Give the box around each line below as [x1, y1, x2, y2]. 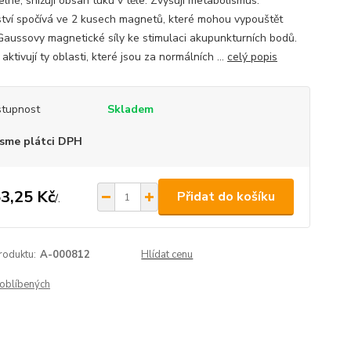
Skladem [107, 102, 154, 117]
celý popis [226, 49, 277, 64]
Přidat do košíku [176, 188, 275, 205]
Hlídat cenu [141, 248, 194, 262]
